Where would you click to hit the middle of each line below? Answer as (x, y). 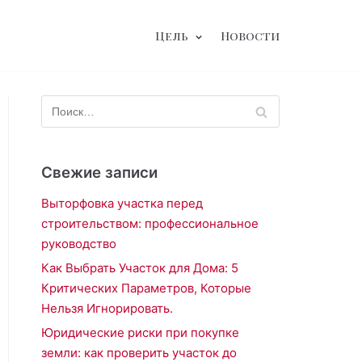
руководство (79, 244)
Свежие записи (99, 173)
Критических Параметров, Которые (146, 288)
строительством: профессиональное (150, 223)
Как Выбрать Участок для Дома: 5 (140, 268)
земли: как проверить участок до (139, 353)
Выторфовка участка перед (122, 203)
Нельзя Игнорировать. (107, 308)
